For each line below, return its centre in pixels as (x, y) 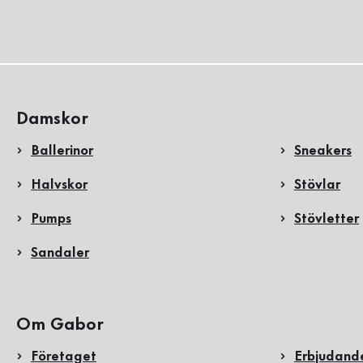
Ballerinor (62, 151)
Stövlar (317, 185)
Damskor (52, 119)
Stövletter (327, 219)
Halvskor (59, 185)
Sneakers (323, 151)
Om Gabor (60, 325)
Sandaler (60, 253)
